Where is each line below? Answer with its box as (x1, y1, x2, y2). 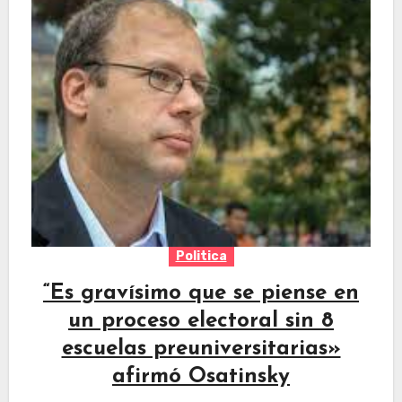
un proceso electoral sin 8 (68, 310, 334, 333)
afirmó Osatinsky (112, 366, 290, 389)
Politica (175, 249, 227, 265)
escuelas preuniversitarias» (61, 338, 341, 361)
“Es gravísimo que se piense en (43, 283, 359, 305)
